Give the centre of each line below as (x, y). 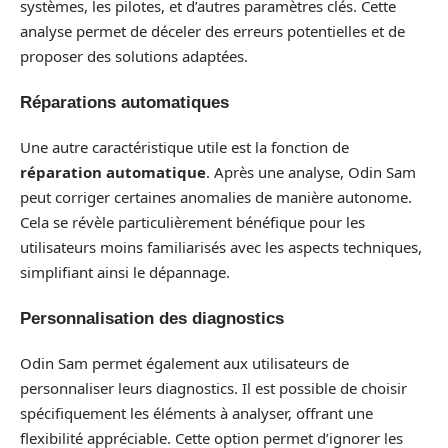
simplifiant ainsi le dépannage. (125, 272)
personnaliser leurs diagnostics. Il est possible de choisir (213, 388)
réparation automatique (113, 172)
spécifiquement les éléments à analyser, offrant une (196, 413)
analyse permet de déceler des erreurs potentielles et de (212, 31)
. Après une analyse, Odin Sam (311, 172)
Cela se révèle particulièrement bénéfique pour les (192, 222)
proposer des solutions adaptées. (134, 56)
